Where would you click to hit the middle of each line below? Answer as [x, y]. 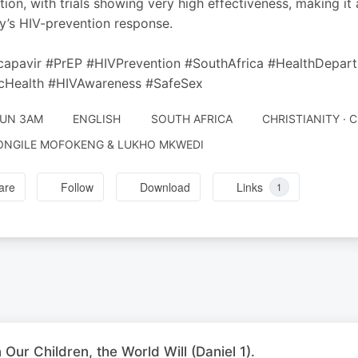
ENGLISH [97, 119]
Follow [78, 187]
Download [165, 187]
